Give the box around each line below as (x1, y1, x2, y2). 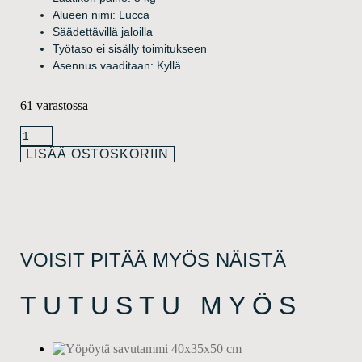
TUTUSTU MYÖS (20, 291, 303, 321)
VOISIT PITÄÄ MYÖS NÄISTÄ (20, 248, 287, 271)
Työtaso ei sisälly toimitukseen (53, 41, 208, 55)
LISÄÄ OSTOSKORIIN (26, 146, 169, 161)
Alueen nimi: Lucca (53, 7, 150, 21)
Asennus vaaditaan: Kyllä (53, 58, 182, 72)
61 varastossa (20, 98, 89, 112)
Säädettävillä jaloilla (53, 24, 154, 38)
